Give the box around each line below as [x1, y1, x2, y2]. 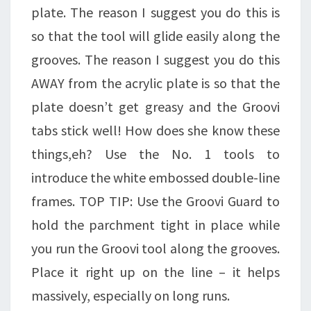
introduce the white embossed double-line [31, 169, 280, 187]
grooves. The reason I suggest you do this [31, 51, 280, 69]
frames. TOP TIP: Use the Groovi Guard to [31, 192, 280, 210]
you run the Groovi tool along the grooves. [31, 239, 280, 258]
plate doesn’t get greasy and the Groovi [31, 98, 280, 116]
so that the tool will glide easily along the [31, 27, 280, 45]
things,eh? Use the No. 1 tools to [31, 145, 280, 163]
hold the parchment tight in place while [31, 216, 280, 234]
